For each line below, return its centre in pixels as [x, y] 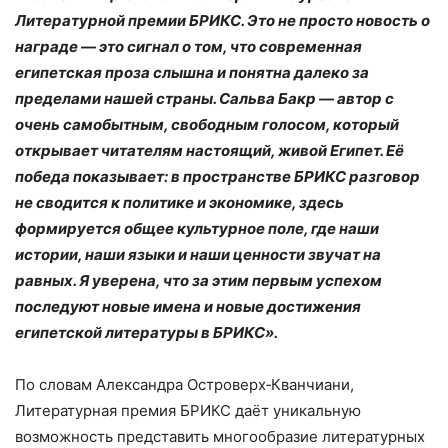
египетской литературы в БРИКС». [146, 333]
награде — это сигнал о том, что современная [188, 47]
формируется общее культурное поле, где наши [197, 229]
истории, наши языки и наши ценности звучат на [198, 255]
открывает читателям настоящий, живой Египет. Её [209, 151]
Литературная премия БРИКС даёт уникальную [188, 411]
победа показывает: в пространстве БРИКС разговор [217, 177]
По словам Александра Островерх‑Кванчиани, [184, 385]
